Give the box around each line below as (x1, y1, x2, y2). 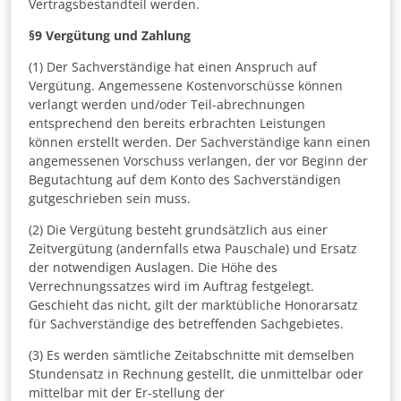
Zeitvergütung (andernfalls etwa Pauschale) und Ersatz (29, 240, 357, 258)
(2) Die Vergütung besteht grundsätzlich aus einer (29, 221, 328, 239)
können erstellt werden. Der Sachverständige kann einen (29, 133, 371, 151)
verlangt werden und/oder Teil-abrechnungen (29, 96, 305, 114)
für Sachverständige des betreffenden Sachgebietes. (29, 315, 344, 333)
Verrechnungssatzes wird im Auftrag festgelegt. (29, 277, 314, 295)
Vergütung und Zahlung (46, 27, 191, 45)
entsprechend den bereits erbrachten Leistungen (29, 115, 326, 132)
